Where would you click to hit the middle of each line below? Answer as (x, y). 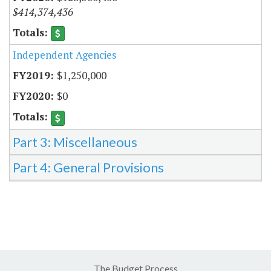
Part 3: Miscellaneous (75, 142)
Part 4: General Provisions (88, 167)
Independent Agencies (64, 55)
